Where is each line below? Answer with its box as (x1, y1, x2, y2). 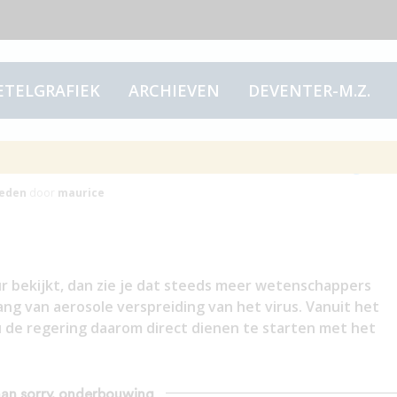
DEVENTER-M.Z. (247, 80, 370, 101)
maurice (57, 185, 105, 200)
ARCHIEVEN (128, 80, 220, 101)
